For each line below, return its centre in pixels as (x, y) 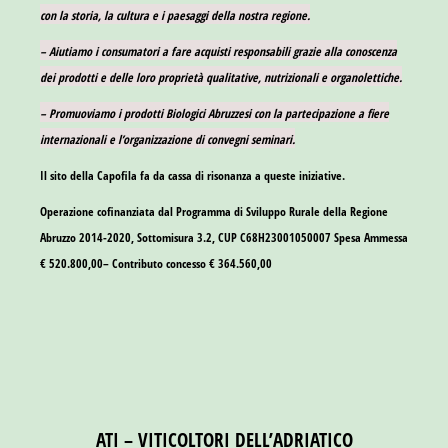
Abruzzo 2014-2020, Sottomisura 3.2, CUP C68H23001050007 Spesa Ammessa (224, 237)
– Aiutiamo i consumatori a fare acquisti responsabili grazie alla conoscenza (218, 51)
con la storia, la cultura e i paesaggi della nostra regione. (175, 15)
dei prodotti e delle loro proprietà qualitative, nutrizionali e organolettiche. (221, 77)
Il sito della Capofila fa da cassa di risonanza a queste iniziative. (192, 175)
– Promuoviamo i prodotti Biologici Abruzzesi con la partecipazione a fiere (214, 113)
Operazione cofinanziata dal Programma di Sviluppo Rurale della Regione (214, 211)
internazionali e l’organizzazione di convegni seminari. (167, 139)
